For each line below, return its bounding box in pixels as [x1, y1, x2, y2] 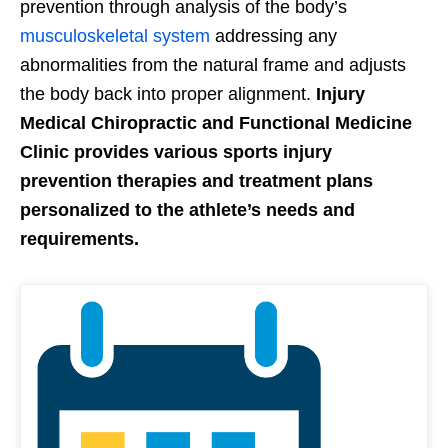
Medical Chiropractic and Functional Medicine [20, 112, 412, 133]
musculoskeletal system [20, 25, 210, 46]
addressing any [210, 25, 337, 46]
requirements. [20, 228, 139, 249]
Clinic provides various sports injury [20, 141, 332, 162]
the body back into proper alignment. [20, 83, 316, 104]
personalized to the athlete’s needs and [20, 199, 355, 220]
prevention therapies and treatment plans [20, 170, 373, 191]
